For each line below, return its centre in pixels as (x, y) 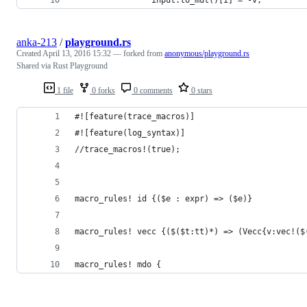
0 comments (152, 90)
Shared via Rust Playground (62, 65)
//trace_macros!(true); (127, 149)
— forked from (139, 53)
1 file (64, 90)
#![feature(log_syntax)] (130, 133)
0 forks (102, 90)
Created (29, 53)
